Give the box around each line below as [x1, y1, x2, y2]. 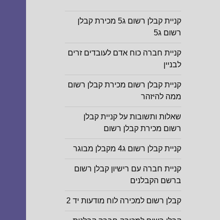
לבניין [163, 60, 181, 69]
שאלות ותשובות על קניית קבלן [83, 112, 181, 121]
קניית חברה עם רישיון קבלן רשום [74, 165, 181, 173]
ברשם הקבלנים [130, 176, 181, 185]
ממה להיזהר [140, 92, 181, 101]
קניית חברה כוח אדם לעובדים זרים [67, 49, 181, 57]
